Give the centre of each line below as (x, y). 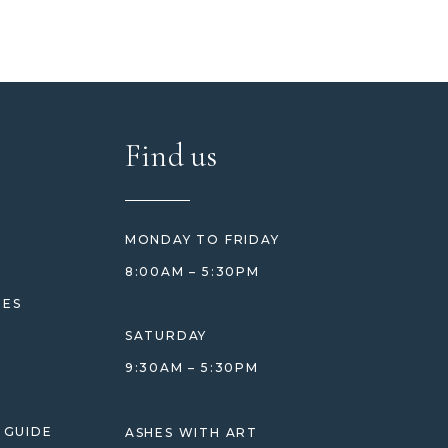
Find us (171, 156)
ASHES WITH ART (191, 433)
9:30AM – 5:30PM (191, 368)
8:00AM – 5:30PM (192, 272)
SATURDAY (166, 336)
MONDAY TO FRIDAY (202, 240)
